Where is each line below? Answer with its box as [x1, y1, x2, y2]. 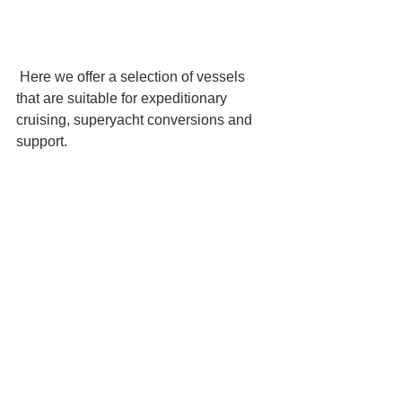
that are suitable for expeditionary [16, 91, 231, 107]
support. [16, 134, 67, 150]
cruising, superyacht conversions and [16, 112, 256, 128]
